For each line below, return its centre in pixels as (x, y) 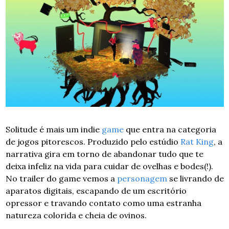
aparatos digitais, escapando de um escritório (96, 190)
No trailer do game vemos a (61, 178)
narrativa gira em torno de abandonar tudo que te (104, 154)
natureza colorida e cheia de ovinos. (76, 215)
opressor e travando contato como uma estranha (103, 203)
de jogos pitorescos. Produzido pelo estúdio (93, 141)
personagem (142, 178)
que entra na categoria (170, 129)
